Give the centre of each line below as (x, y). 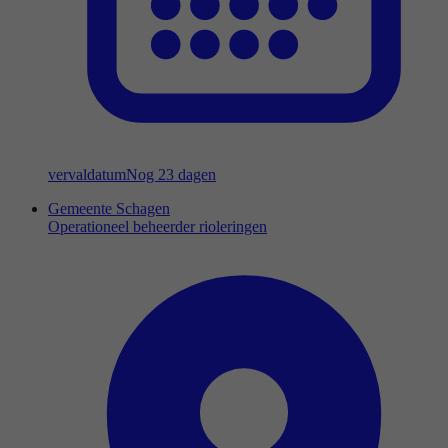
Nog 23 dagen (171, 174)
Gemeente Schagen (109, 208)
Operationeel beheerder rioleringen (157, 226)
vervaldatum (87, 174)
